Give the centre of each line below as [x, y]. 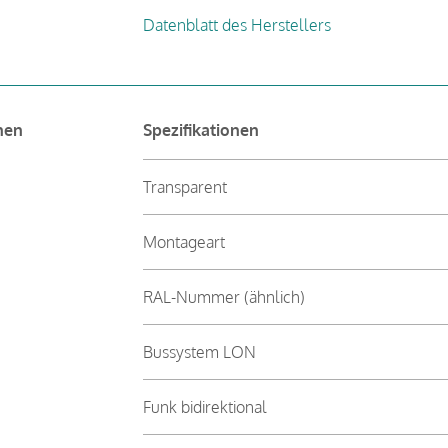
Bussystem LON [199, 351]
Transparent [184, 186]
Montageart [183, 241]
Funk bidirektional [204, 406]
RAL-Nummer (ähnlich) [223, 296]
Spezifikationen [200, 129]
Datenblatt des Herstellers [236, 24]
